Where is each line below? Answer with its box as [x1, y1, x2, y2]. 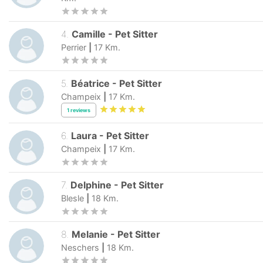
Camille [72, 28, 106, 40]
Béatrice [71, 77, 113, 89]
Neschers [61, 242, 99, 252]
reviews [70, 106, 90, 113]
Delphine [70, 179, 112, 191]
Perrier [61, 42, 86, 52]
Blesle [61, 193, 84, 204]
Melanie [72, 228, 109, 240]
